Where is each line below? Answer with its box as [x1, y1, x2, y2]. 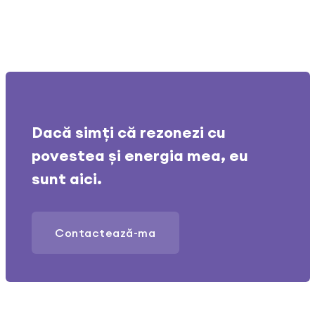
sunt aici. [32, 168, 102, 188]
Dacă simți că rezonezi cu [32, 122, 226, 142]
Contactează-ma [55, 225, 155, 240]
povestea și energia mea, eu [32, 145, 248, 165]
